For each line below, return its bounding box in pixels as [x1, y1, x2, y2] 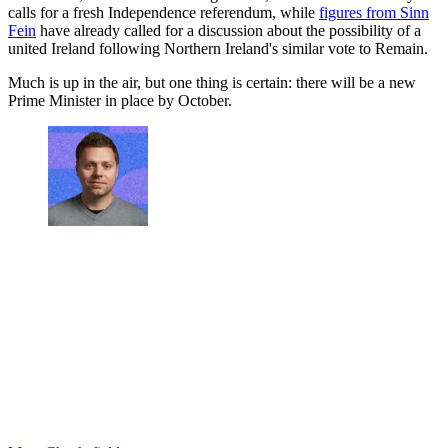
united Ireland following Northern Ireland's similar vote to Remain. [8, 39, 428, 57]
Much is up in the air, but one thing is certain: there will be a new [8, 73, 416, 91]
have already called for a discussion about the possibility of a [36, 21, 421, 39]
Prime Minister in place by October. [8, 91, 232, 109]
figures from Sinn [319, 3, 429, 21]
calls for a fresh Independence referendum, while [8, 3, 319, 21]
